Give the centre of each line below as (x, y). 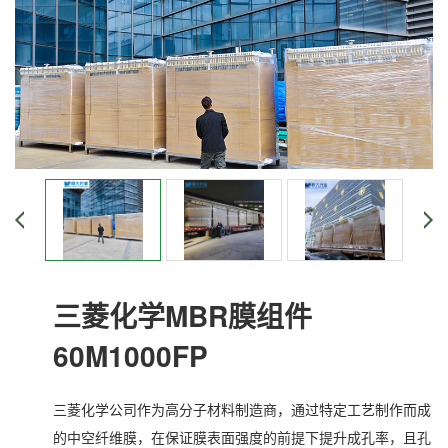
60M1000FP (130, 355)
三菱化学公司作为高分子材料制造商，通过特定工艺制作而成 (242, 408)
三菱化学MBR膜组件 (182, 315)
